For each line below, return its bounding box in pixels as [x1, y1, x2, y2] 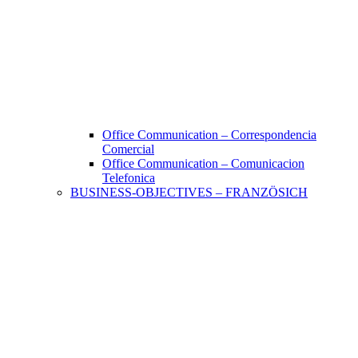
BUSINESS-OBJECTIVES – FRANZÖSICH [70, 185, 308, 200]
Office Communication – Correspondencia [102, 128, 316, 142]
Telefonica [102, 171, 155, 185]
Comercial [102, 142, 154, 157]
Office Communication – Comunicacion [102, 157, 304, 171]
